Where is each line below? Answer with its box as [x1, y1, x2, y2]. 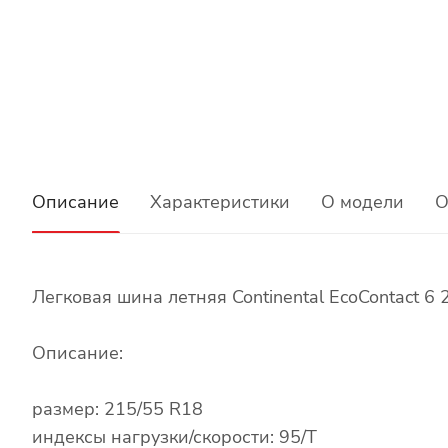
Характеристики [150, 189, 290, 214]
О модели [321, 189, 404, 214]
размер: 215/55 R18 [32, 396, 203, 421]
